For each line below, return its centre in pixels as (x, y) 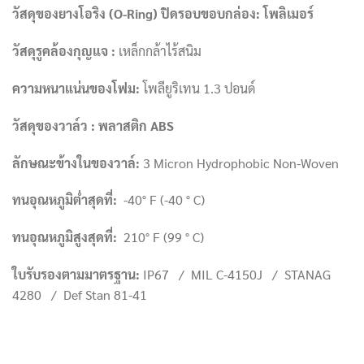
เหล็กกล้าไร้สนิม (158, 51)
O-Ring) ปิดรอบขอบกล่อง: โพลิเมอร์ (214, 14)
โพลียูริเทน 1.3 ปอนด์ (197, 89)
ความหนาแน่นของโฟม (74, 89)
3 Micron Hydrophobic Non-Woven (239, 162)
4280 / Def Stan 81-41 (80, 295)
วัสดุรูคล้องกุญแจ (62, 51)
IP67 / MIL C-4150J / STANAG (235, 275)
